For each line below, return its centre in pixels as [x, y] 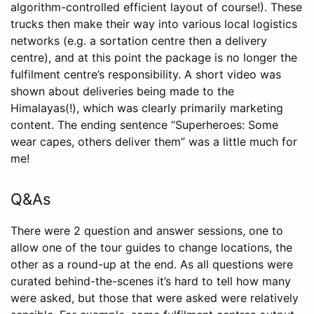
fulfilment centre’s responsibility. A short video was [146, 75]
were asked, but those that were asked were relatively [155, 298]
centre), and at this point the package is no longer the [154, 58]
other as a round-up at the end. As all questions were [152, 265]
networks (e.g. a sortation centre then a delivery [139, 41]
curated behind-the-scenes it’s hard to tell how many [151, 281]
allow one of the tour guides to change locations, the [151, 248]
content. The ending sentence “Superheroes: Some [144, 125]
